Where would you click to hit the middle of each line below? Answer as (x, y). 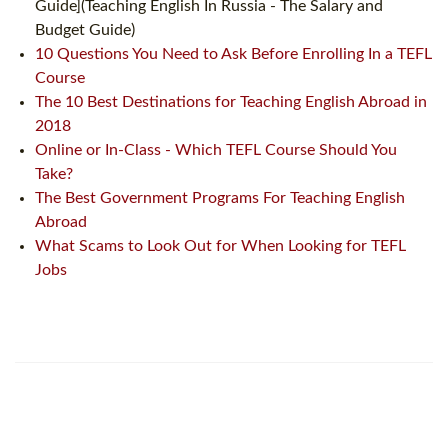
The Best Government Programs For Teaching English (220, 197)
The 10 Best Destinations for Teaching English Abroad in (231, 101)
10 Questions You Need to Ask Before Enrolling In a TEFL (233, 53)
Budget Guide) (85, 29)
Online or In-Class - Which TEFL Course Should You (216, 149)
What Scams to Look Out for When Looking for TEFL (220, 245)
